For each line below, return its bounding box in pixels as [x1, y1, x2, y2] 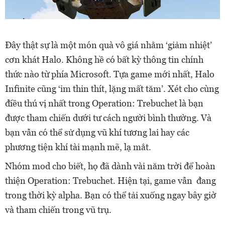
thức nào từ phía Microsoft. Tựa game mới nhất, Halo [5, 68, 214, 79]
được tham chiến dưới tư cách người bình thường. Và [5, 112, 211, 123]
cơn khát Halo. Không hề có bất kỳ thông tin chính [5, 54, 203, 65]
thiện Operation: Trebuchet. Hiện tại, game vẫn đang [5, 175, 216, 186]
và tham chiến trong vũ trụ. [5, 204, 111, 215]
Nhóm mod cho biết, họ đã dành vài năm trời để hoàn [5, 160, 215, 171]
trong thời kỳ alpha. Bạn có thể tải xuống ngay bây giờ [5, 189, 216, 200]
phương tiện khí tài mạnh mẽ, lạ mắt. [5, 141, 151, 152]
